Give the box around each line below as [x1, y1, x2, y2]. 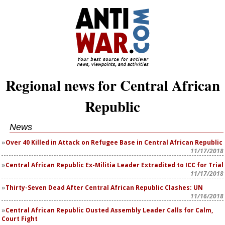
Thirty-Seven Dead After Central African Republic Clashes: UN [6, 183, 203, 192]
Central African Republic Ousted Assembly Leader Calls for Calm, [6, 206, 213, 214]
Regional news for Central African [5, 75, 220, 96]
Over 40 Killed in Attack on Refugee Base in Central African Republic [6, 138, 222, 147]
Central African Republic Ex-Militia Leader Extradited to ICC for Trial [6, 161, 223, 169]
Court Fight [2, 214, 38, 223]
